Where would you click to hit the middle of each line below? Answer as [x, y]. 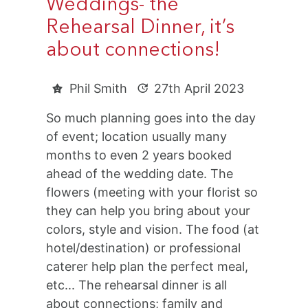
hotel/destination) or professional [144, 248]
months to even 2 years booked [139, 155]
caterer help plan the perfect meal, [147, 267]
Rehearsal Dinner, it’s [141, 29]
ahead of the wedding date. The [140, 174]
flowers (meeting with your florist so [152, 192]
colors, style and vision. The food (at [153, 230]
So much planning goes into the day [151, 118]
